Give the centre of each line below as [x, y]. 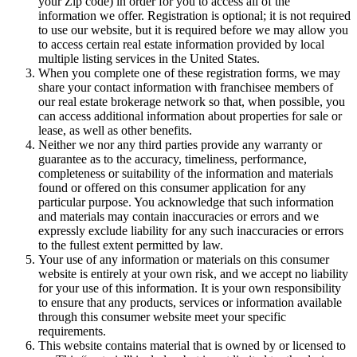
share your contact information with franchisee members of [186, 87]
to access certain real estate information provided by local [181, 44]
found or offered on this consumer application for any [172, 187]
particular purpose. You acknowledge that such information [186, 202]
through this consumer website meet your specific [162, 316]
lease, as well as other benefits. [115, 130]
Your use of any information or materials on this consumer [184, 259]
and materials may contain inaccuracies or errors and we [178, 216]
